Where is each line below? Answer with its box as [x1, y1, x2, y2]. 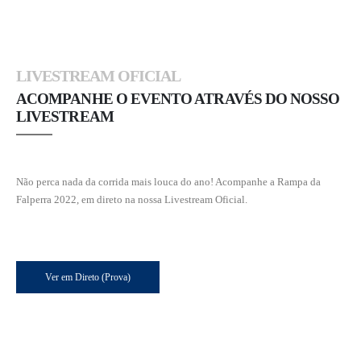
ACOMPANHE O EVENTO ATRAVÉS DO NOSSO [16, 90, 340, 107]
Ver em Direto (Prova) [45, 272, 131, 283]
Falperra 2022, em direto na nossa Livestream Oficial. [16, 193, 247, 205]
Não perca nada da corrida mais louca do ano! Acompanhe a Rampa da [16, 176, 321, 188]
